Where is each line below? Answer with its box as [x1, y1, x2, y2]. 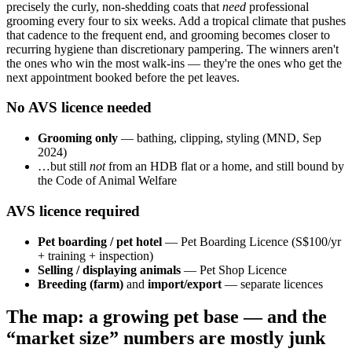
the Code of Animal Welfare [38, 174, 177, 188]
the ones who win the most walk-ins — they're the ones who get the [6, 56, 342, 70]
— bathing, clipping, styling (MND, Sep [118, 131, 321, 145]
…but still [38, 159, 90, 174]
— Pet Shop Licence [181, 262, 287, 277]
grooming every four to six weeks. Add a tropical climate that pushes [6, 13, 346, 27]
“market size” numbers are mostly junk [6, 328, 325, 349]
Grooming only [38, 131, 118, 145]
